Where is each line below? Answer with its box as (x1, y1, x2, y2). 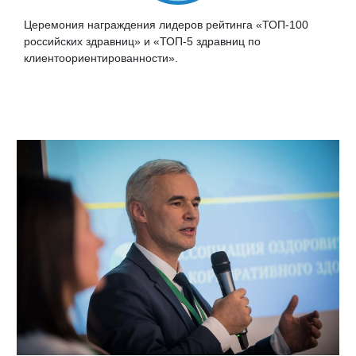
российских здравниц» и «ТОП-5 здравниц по (24, 35, 261, 48)
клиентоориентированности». (24, 52, 178, 64)
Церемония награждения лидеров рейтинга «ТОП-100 (24, 18, 308, 31)
